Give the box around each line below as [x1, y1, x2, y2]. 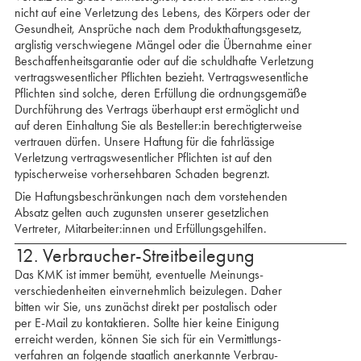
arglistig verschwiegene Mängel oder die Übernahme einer [14, 37, 312, 52]
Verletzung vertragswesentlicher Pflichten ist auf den [14, 150, 272, 165]
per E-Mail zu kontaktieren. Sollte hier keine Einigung [14, 315, 279, 330]
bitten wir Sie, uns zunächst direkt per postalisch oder [14, 299, 277, 314]
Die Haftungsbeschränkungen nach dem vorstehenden [14, 189, 288, 204]
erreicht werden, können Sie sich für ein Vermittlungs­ [14, 331, 281, 346]
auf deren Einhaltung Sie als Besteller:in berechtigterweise [14, 118, 302, 133]
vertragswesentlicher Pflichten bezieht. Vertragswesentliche [14, 69, 309, 85]
